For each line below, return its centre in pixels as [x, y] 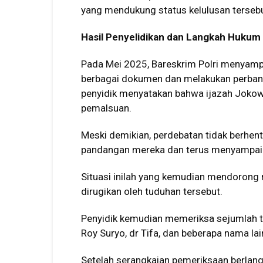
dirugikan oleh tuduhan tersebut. [152, 191]
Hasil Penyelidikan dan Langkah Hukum [171, 37]
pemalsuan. [106, 108]
